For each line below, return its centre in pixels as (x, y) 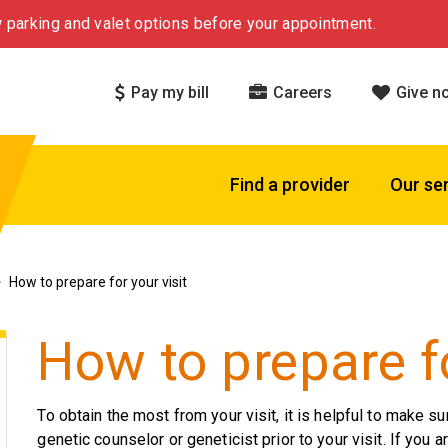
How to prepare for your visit (98, 282)
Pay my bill (168, 92)
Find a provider (290, 184)
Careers (300, 92)
